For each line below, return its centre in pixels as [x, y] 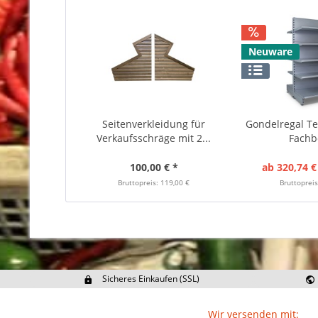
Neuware [270, 51]
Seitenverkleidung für [154, 124]
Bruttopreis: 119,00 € [154, 182]
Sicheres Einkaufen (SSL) [150, 279]
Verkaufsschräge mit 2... [154, 138]
